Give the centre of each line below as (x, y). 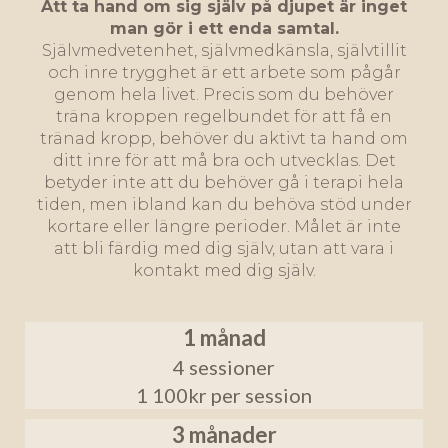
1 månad (224, 338)
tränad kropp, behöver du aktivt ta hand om (224, 139)
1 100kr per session (224, 395)
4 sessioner (224, 367)
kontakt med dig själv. (224, 271)
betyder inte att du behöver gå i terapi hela (224, 183)
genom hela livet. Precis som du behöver (224, 95)
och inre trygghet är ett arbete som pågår (224, 73)
